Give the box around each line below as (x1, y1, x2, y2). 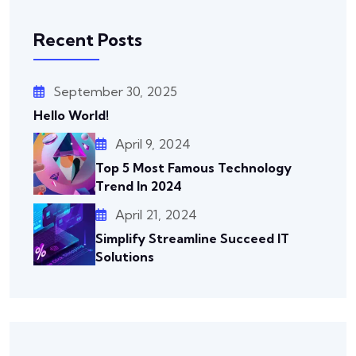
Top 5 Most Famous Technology (95, 159, 292, 176)
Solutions (95, 248, 154, 265)
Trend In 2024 (95, 177, 182, 194)
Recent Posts (33, 28, 142, 51)
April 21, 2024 (115, 206, 197, 222)
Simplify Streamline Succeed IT (95, 230, 289, 246)
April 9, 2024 (115, 135, 191, 152)
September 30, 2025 (53, 83, 177, 99)
